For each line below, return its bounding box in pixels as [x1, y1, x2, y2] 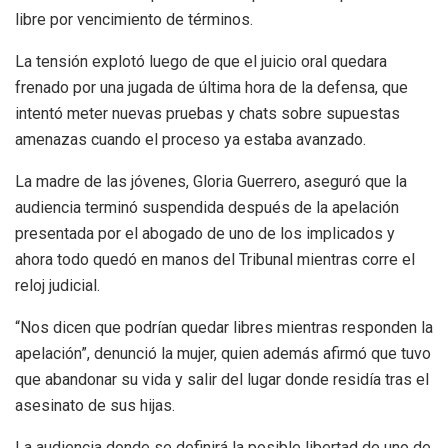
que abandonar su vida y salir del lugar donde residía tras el [15, 370, 429, 390]
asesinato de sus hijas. [15, 396, 175, 416]
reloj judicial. [15, 276, 100, 296]
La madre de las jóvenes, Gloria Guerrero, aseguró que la [15, 172, 407, 192]
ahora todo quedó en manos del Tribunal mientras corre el [15, 250, 415, 270]
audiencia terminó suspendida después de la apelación [15, 198, 399, 218]
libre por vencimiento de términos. [15, 10, 253, 30]
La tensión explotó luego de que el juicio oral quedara [15, 52, 387, 72]
